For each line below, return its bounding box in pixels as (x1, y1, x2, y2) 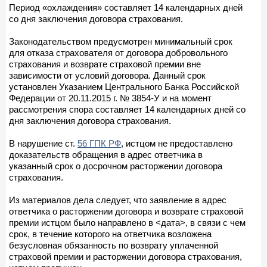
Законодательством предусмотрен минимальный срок (9, 36, 232, 46)
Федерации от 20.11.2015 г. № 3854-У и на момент (9, 92, 212, 103)
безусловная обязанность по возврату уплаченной (9, 240, 218, 250)
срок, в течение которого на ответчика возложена (9, 228, 212, 239)
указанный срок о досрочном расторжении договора (9, 160, 222, 171)
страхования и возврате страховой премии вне (9, 58, 201, 69)
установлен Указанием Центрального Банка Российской (9, 81, 239, 92)
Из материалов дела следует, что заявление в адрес (9, 194, 226, 205)
